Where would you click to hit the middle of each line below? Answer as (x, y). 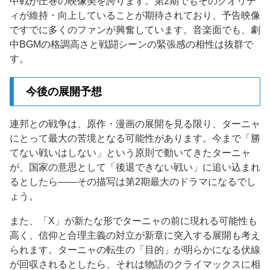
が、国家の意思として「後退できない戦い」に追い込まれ (135, 167)
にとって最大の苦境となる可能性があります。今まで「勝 (135, 138)
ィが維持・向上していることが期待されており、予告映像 (135, 16)
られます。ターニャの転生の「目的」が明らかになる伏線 (135, 250)
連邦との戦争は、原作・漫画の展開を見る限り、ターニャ (135, 124)
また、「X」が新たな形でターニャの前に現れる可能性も (133, 221)
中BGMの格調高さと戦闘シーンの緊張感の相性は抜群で (131, 45)
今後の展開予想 (64, 91)
